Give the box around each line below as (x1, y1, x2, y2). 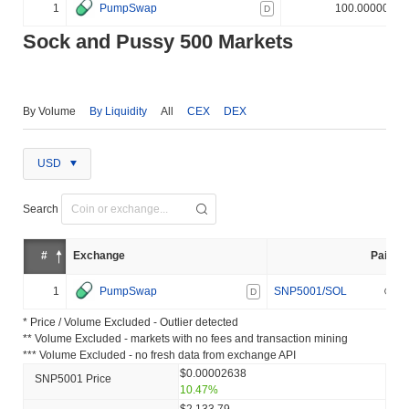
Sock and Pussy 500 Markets (23, 29, 293, 53)
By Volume (23, 104, 76, 118)
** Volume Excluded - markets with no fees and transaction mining (23, 331, 348, 345)
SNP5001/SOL (274, 284, 347, 298)
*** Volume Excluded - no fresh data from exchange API (23, 348, 296, 362)
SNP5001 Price (35, 372, 111, 385)
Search (23, 202, 58, 215)
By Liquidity (89, 104, 147, 118)
